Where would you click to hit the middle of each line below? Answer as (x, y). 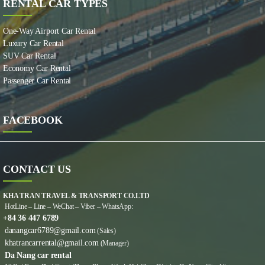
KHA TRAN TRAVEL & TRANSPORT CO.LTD (76, 196)
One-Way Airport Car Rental (50, 31)
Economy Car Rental (37, 69)
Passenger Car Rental (37, 81)
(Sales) (106, 231)
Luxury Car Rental (33, 44)
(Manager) (114, 243)
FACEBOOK (33, 120)
